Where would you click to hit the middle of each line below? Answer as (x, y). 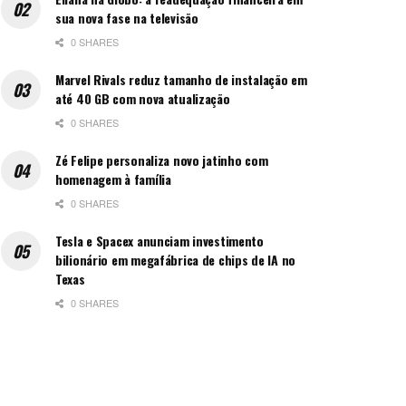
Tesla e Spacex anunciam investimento (159, 241)
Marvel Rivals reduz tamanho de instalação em (181, 80)
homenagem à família (113, 179)
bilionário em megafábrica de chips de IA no (175, 260)
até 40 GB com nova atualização (143, 99)
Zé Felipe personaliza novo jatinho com (162, 160)
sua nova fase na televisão (127, 18)
